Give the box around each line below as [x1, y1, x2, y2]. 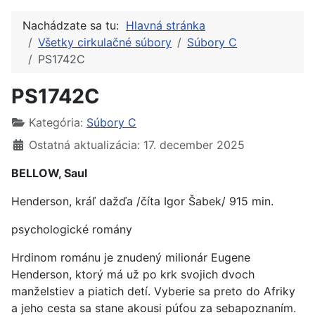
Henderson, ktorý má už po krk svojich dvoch [11, 267, 255, 281]
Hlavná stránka [126, 18, 205, 32]
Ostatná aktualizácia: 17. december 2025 [29, 138, 245, 152]
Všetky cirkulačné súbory [38, 35, 172, 49]
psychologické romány [11, 222, 132, 236]
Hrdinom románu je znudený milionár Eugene [11, 250, 250, 264]
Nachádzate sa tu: [22, 18, 126, 32]
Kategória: [25, 115, 86, 129]
